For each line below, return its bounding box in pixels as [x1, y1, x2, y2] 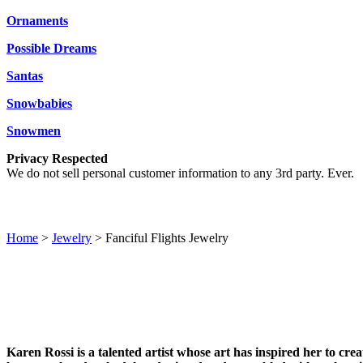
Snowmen [6, 123, 61, 138]
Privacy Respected [6, 151, 108, 165]
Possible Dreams [6, 41, 96, 55]
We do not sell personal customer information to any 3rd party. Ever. [6, 165, 354, 180]
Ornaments [6, 13, 68, 28]
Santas [6, 68, 43, 83]
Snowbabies [6, 96, 72, 110]
